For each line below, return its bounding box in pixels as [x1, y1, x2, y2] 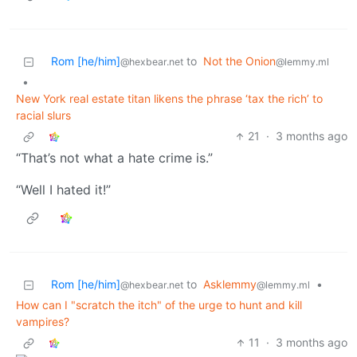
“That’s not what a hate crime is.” [16, 150, 213, 167]
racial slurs [16, 108, 71, 123]
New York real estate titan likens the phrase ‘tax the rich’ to [16, 92, 323, 106]
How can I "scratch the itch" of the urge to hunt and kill [16, 298, 302, 312]
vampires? [16, 315, 69, 329]
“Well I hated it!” [16, 182, 111, 198]
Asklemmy [203, 277, 257, 292]
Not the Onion [203, 54, 276, 69]
